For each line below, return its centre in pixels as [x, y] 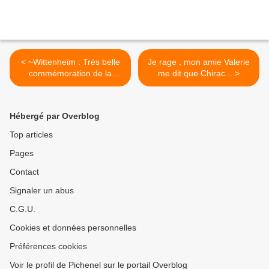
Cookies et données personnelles [73, 228]
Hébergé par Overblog [55, 116]
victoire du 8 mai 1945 [70, 85]
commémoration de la [70, 74]
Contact [24, 172]
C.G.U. [23, 209]
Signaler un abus [42, 191]
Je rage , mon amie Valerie [199, 62]
